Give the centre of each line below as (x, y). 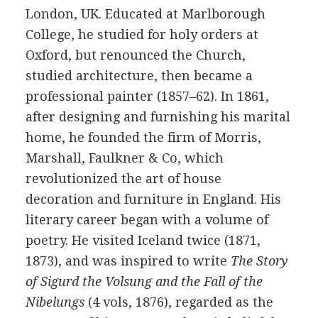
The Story (259, 261)
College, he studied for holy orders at (142, 34)
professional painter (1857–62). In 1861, (147, 96)
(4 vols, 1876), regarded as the (179, 302)
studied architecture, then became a (139, 76)
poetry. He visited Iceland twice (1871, (143, 240)
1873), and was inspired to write (128, 261)
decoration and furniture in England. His (153, 199)
